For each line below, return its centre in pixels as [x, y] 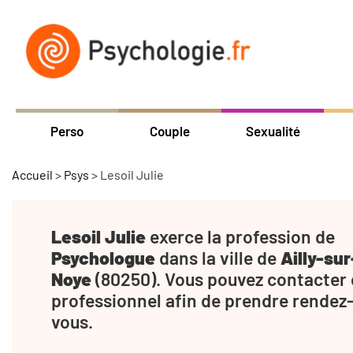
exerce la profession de [240, 236]
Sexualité [273, 130]
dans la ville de [218, 257]
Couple [170, 130]
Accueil [32, 174]
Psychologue [103, 257]
